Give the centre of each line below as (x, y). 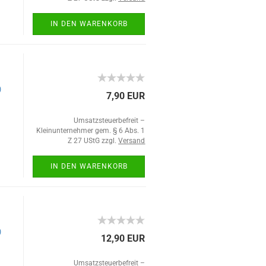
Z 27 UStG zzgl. (93, 141)
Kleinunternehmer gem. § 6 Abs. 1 (91, 131)
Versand (132, 141)
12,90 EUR (123, 238)
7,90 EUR (126, 96)
